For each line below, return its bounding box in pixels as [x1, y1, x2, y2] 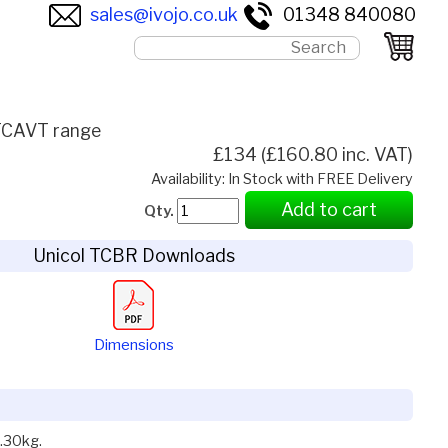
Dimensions [93, 336, 174, 355]
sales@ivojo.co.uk [90, 3, 238, 25]
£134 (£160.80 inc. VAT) [213, 143, 414, 165]
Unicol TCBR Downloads [32, 245, 235, 267]
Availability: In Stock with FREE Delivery [151, 169, 414, 188]
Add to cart [281, 198, 378, 220]
